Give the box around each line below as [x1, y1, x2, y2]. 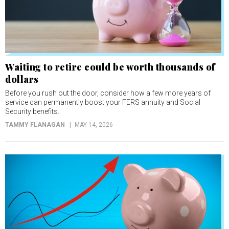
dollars [5, 73, 39, 85]
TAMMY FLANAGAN [5, 121, 65, 128]
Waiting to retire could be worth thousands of [5, 61, 216, 73]
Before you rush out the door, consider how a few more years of [5, 89, 211, 97]
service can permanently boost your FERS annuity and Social [5, 98, 200, 106]
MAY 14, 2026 [75, 121, 113, 128]
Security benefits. [5, 107, 59, 116]
